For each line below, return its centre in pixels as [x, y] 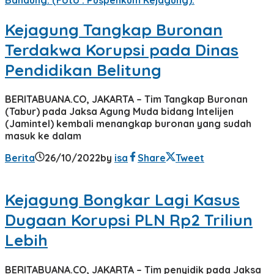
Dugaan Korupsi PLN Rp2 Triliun [129, 220]
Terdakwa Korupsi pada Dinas [122, 50]
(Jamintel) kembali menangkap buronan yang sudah [128, 124]
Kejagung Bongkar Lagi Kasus [122, 200]
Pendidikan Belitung [83, 70]
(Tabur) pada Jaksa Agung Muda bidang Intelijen [119, 112]
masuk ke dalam [43, 136]
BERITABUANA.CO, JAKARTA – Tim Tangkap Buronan [126, 99]
